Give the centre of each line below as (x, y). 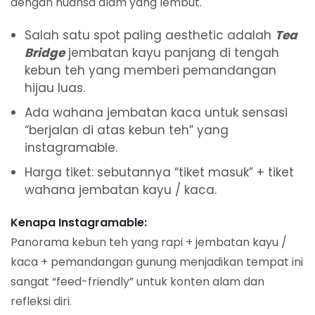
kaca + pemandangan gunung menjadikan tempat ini (157, 262)
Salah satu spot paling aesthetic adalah (150, 36)
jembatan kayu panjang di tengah (172, 53)
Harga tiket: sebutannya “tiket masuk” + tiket (159, 173)
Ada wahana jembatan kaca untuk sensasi (156, 113)
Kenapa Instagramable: (79, 223)
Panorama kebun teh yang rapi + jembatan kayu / (149, 243)
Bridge (45, 53)
